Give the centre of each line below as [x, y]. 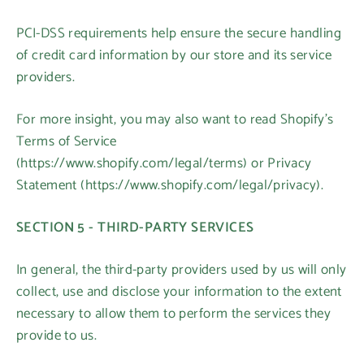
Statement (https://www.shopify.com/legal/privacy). [170, 185]
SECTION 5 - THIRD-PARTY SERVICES [135, 227]
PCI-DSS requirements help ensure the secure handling [179, 33]
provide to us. [56, 336]
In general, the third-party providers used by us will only [182, 270]
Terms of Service [67, 141]
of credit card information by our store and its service [174, 55]
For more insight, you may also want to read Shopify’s [175, 119]
